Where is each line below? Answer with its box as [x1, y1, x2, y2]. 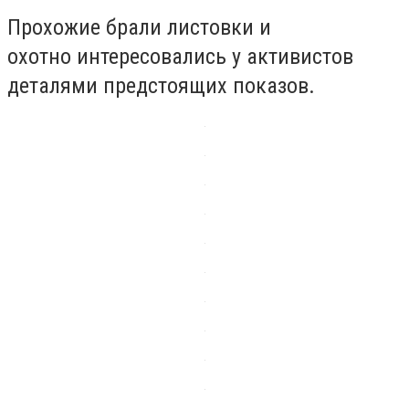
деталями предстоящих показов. [7, 72, 315, 99]
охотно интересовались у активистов [7, 43, 353, 69]
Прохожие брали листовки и [7, 14, 271, 40]
